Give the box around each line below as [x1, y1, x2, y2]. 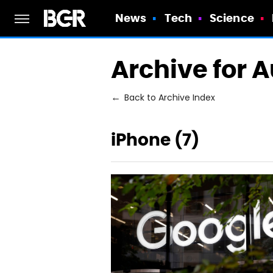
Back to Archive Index [124, 91, 215, 105]
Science [210, 11, 254, 25]
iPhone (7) [111, 129, 199, 151]
